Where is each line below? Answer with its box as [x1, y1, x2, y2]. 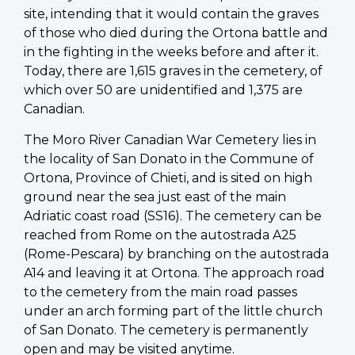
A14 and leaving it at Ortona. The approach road [24, 265, 325, 281]
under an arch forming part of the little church [24, 303, 323, 319]
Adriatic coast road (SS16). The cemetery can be [24, 208, 322, 223]
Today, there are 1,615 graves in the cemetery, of [24, 63, 323, 78]
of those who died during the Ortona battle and [24, 25, 328, 40]
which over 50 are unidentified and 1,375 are [24, 82, 303, 97]
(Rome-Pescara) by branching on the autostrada [24, 246, 329, 261]
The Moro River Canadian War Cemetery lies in [24, 132, 316, 147]
